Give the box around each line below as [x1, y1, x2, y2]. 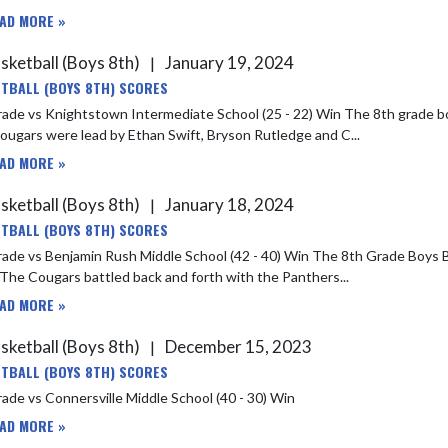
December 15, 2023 [162, 336, 312, 357]
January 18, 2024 [162, 194, 294, 215]
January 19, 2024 [162, 52, 294, 73]
